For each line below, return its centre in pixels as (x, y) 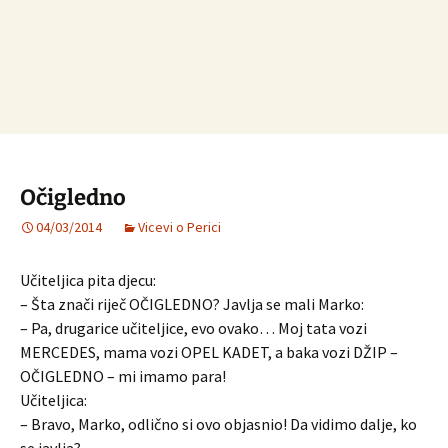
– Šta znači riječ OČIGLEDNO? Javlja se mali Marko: (192, 304)
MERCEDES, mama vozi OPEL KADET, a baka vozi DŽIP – (209, 352)
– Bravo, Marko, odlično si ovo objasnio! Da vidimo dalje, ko (218, 424)
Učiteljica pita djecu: (88, 280)
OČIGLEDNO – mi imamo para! (123, 376)
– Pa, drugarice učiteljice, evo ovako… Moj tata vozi (193, 328)
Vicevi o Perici (179, 227)
